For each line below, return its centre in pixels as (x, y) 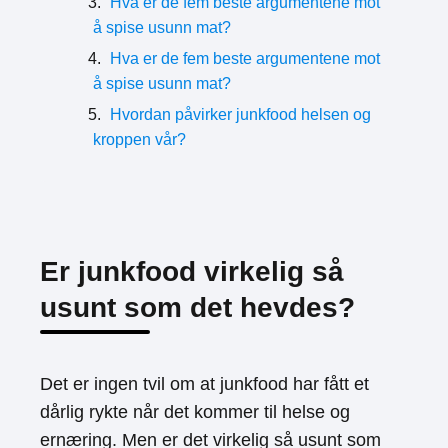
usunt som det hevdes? (197, 307)
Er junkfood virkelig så (192, 271)
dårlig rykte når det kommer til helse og (195, 412)
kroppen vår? (139, 139)
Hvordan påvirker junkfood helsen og (240, 114)
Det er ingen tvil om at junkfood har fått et (204, 384)
